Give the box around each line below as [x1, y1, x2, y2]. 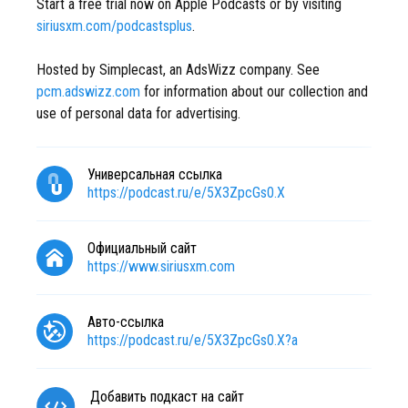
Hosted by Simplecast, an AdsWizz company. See [36, 61, 320, 78]
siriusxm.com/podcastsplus [36, 17, 192, 35]
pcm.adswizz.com [36, 83, 140, 100]
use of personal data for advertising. [36, 105, 240, 122]
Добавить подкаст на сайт [90, 388, 244, 405]
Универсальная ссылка [87, 166, 222, 183]
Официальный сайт [87, 240, 197, 257]
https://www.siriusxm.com [87, 258, 235, 275]
